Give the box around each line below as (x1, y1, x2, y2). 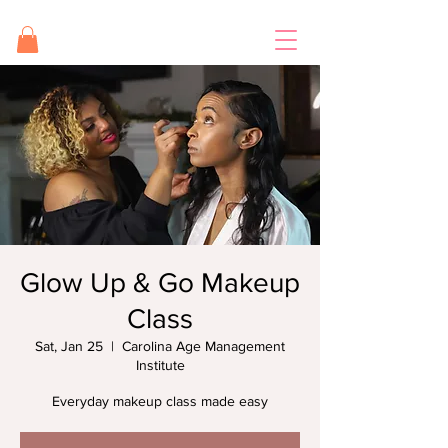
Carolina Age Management (122, 338, 285, 355)
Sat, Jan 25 (35, 338, 103, 355)
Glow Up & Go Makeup (20, 267, 300, 299)
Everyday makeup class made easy (52, 393, 268, 410)
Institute (135, 357, 185, 374)
